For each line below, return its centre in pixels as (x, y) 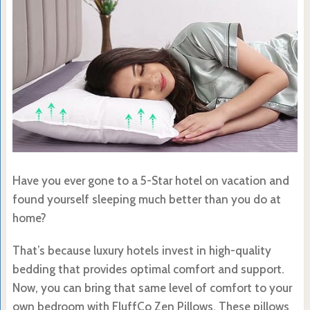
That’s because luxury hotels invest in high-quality (142, 250)
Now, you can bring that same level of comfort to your (152, 288)
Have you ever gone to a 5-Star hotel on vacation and (151, 180)
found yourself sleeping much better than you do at (146, 199)
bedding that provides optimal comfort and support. (148, 269)
